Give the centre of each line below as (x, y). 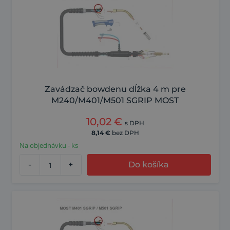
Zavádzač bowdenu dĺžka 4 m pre (115, 89)
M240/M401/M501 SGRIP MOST (115, 101)
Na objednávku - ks (49, 146)
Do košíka (149, 165)
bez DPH (125, 133)
